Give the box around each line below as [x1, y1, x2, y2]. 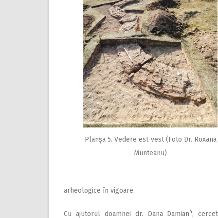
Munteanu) [134, 149, 167, 158]
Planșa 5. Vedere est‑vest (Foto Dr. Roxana [84, 135, 217, 144]
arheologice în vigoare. [64, 186, 135, 195]
